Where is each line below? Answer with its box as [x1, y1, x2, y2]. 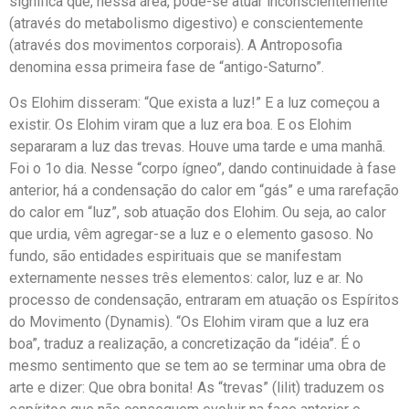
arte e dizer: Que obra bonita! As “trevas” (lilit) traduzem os [9, 378, 384, 396]
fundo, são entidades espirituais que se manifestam [9, 246, 341, 265]
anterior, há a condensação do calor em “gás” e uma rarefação [9, 181, 399, 199]
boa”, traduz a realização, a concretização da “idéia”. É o [9, 334, 361, 352]
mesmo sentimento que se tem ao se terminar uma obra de [9, 356, 386, 374]
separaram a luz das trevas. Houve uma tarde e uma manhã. [9, 137, 385, 155]
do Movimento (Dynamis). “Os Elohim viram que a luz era [9, 312, 369, 330]
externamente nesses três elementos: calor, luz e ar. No [9, 268, 363, 287]
